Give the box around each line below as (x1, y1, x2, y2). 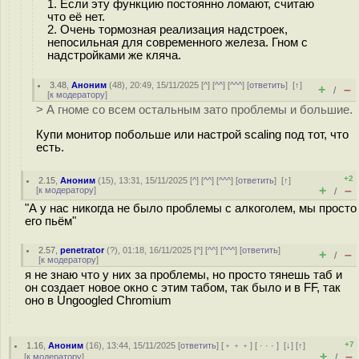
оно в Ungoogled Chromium (25, 294, 171, 307)
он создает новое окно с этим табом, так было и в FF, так (25, 281, 341, 294)
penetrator (60, 245, 105, 255)
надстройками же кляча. (47, 48, 181, 62)
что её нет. (47, 10, 105, 23)
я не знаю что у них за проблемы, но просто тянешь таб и (25, 268, 342, 281)
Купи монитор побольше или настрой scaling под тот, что (36, 127, 349, 141)
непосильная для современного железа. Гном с (47, 35, 308, 49)
